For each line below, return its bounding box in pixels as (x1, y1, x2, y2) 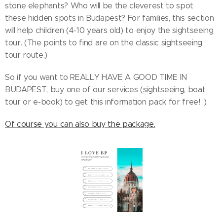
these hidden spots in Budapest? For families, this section (5, 13, 214, 23)
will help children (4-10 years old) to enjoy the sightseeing (5, 26, 214, 35)
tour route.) (5, 50, 48, 60)
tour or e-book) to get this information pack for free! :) (5, 97, 207, 107)
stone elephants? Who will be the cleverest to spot (5, 1, 193, 10)
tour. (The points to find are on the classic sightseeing (5, 38, 203, 47)
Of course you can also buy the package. (5, 119, 155, 129)
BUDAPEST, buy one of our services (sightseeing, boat (5, 85, 206, 94)
